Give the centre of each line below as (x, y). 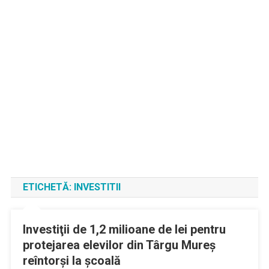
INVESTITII (97, 187)
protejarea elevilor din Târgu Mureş (119, 245)
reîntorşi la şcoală (71, 261)
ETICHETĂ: (48, 187)
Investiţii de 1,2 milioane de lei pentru (124, 229)
